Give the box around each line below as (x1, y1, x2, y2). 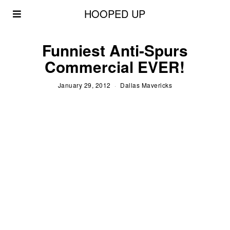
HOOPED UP (84, 6, 146, 21)
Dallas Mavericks (120, 80, 172, 89)
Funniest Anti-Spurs (42, 39, 188, 61)
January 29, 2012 (57, 80, 111, 89)
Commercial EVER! (45, 55, 185, 78)
